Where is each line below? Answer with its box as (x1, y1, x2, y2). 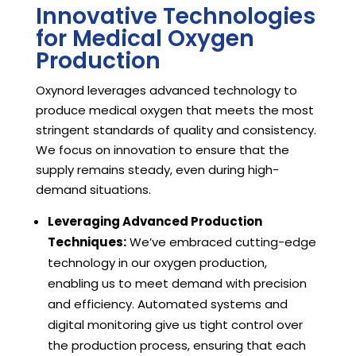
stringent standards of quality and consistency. (35, 122, 316, 139)
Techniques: (47, 234, 126, 251)
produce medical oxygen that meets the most (35, 102, 314, 119)
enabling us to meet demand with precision (47, 275, 307, 292)
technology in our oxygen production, (47, 254, 267, 272)
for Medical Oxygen (35, 23, 254, 55)
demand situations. (35, 181, 151, 199)
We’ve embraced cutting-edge (126, 234, 316, 251)
